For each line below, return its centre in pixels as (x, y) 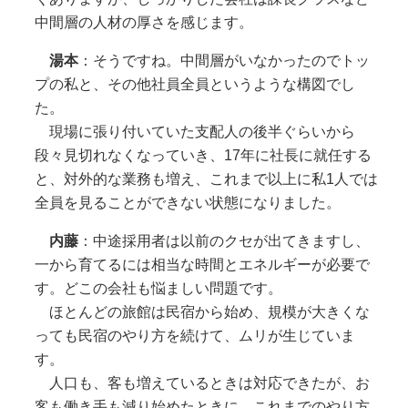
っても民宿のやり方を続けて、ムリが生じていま (194, 335)
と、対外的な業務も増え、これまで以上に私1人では (206, 178)
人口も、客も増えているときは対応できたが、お (202, 382)
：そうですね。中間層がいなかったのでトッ (224, 60)
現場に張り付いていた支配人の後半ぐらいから (194, 131)
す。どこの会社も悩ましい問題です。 (158, 288)
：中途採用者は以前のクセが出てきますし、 (224, 240)
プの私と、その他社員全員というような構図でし (194, 84)
